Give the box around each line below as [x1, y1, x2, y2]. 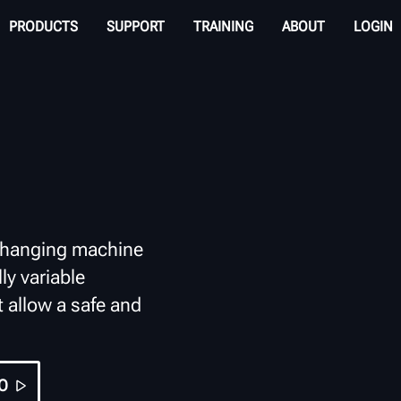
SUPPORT [106, 18, 165, 35]
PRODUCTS [8, 18, 78, 35]
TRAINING [192, 18, 253, 35]
